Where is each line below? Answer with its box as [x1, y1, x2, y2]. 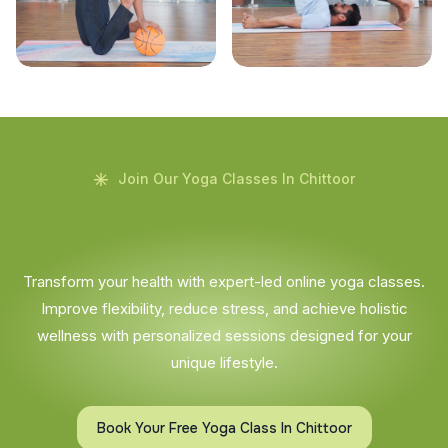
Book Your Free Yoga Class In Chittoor [96, 418, 352, 437]
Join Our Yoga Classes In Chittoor [117, 169, 355, 187]
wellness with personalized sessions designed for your [36, 325, 412, 345]
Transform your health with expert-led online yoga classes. [23, 271, 425, 291]
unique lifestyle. [170, 352, 278, 372]
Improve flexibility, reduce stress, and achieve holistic [40, 298, 408, 318]
